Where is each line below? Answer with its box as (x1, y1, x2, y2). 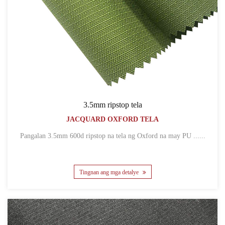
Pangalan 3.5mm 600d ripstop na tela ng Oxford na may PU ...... (47, 132, 205, 140)
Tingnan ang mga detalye (79, 168, 140, 176)
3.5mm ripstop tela (83, 100, 142, 109)
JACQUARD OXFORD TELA (66, 115, 159, 123)
